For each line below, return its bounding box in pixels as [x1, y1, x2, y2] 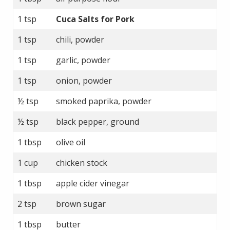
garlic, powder [56, 54, 110, 66]
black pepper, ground [56, 116, 139, 127]
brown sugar [56, 198, 106, 209]
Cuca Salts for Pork [56, 13, 135, 25]
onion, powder [56, 74, 112, 86]
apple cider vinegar [56, 177, 129, 189]
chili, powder [56, 33, 104, 45]
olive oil [56, 136, 85, 148]
